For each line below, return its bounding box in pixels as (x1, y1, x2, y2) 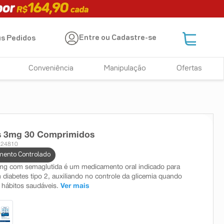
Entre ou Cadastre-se (79, 34, 157, 42)
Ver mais (60, 182, 89, 189)
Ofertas (176, 65, 202, 72)
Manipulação (104, 65, 146, 72)
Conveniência (28, 65, 74, 72)
